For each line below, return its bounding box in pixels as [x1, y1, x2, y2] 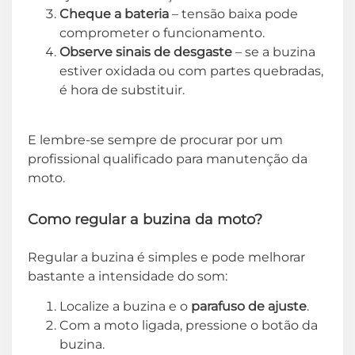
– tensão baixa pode [169, 6, 298, 22]
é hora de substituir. [59, 82, 185, 98]
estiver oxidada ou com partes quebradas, [59, 63, 323, 79]
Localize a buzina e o [59, 299, 191, 315]
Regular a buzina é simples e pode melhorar [28, 249, 305, 265]
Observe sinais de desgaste [59, 44, 232, 60]
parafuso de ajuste [191, 299, 307, 315]
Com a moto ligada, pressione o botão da [59, 318, 318, 334]
